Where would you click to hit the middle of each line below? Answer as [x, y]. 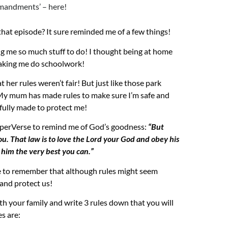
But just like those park [121, 82]
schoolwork [61, 63]
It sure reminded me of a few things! [108, 32]
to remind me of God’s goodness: [89, 127]
